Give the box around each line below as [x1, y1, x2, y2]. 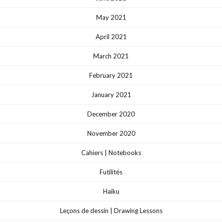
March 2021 [93, 52, 129, 60]
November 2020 [87, 129, 135, 137]
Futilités [100, 167, 122, 176]
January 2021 [91, 90, 131, 99]
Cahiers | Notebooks [81, 148, 141, 157]
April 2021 [95, 32, 127, 41]
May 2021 [96, 13, 126, 21]
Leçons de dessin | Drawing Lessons [59, 206, 163, 215]
